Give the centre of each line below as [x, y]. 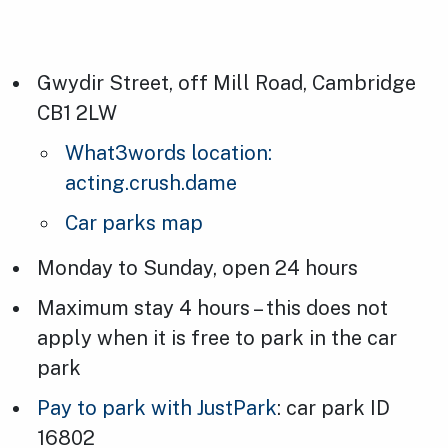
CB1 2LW [77, 112]
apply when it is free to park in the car [217, 337]
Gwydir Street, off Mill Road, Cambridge [227, 82]
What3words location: [168, 152]
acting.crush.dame [150, 182]
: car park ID [334, 407]
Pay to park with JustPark [157, 407]
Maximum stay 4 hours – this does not [213, 307]
